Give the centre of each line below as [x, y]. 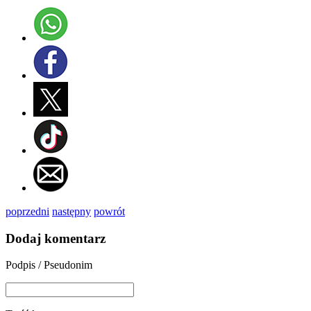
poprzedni [27, 211]
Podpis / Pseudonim [49, 265]
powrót [109, 211]
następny [72, 211]
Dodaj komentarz [56, 238]
